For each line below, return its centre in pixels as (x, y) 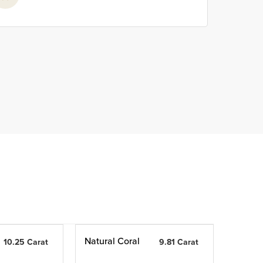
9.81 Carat (178, 242)
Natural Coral (112, 241)
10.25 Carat (26, 242)
